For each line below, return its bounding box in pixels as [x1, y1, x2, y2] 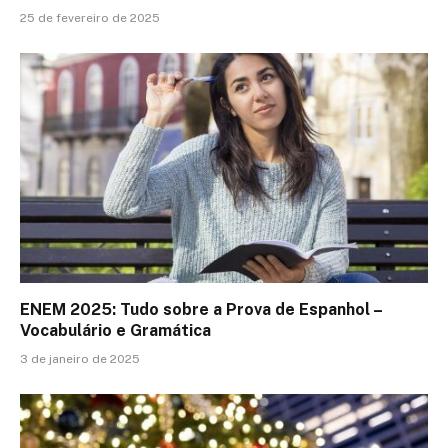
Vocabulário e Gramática [20, 320, 211, 340]
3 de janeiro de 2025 [20, 351, 140, 366]
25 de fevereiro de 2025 [20, 11, 160, 26]
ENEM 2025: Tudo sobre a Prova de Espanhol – [20, 299, 382, 319]
